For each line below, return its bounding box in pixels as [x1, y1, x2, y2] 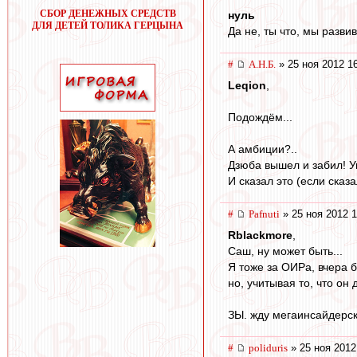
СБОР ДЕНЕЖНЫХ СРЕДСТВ [39, 8, 176, 19]
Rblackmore [228, 228, 292, 241]
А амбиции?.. [228, 143, 297, 156]
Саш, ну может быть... [228, 244, 343, 257]
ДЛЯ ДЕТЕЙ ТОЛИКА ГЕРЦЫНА [32, 20, 183, 31]
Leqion [228, 79, 266, 92]
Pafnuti [249, 208, 280, 221]
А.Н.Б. [249, 58, 276, 71]
